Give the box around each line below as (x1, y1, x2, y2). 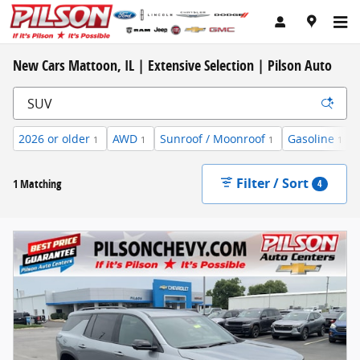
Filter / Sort (236, 174, 309, 192)
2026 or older (18, 131, 90, 146)
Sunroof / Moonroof (160, 131, 265, 146)
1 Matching (13, 175, 61, 191)
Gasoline (288, 131, 334, 146)
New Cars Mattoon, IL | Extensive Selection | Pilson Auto (13, 55, 332, 75)
